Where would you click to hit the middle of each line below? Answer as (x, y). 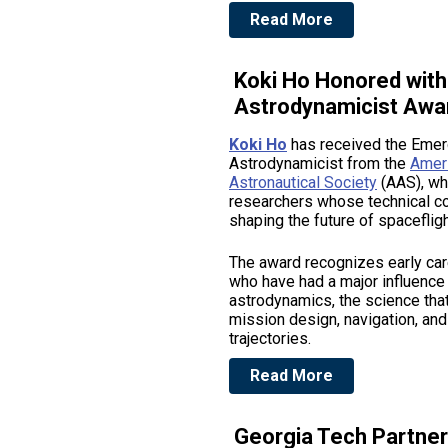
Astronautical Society (303, 182)
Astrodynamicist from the (319, 163)
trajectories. (272, 338)
